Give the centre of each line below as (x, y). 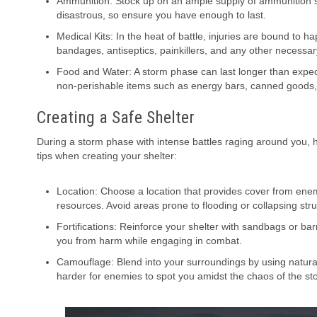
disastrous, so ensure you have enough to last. (161, 15)
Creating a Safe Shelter (116, 118)
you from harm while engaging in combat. (149, 241)
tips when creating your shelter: (107, 156)
